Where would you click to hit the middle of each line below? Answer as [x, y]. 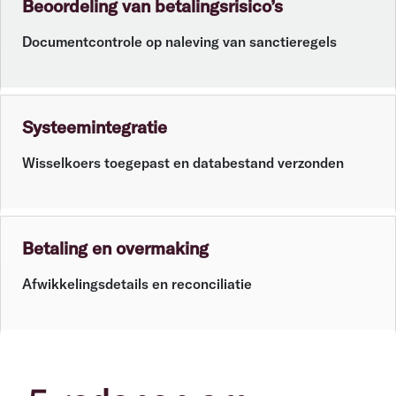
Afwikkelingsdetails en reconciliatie [137, 284]
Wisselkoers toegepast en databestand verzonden [183, 163]
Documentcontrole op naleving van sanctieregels [179, 42]
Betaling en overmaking [115, 248]
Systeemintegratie [95, 127]
